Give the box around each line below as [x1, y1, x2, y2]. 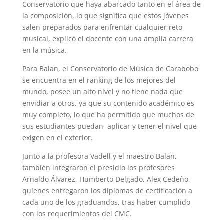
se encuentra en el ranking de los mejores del [22, 75, 176, 85]
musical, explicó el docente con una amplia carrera [22, 33, 193, 43]
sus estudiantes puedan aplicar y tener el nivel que [22, 121, 197, 131]
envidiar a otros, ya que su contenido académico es [22, 98, 194, 108]
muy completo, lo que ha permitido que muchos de [22, 109, 194, 119]
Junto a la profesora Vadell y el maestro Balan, [22, 151, 177, 161]
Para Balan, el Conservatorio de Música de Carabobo [22, 63, 198, 73]
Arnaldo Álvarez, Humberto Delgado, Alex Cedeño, [22, 174, 190, 184]
